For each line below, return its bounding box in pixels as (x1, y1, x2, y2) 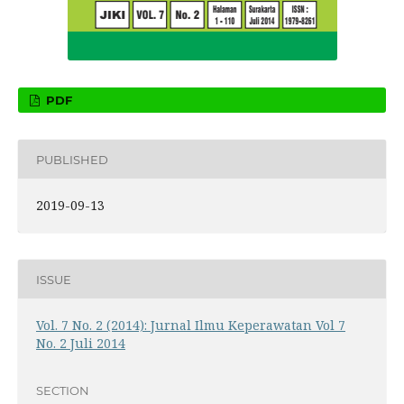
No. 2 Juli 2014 (35, 335, 125, 353)
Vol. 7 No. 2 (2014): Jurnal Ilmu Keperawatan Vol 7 (35, 317, 345, 335)
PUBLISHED (35, 151, 108, 167)
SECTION (35, 382, 89, 398)
